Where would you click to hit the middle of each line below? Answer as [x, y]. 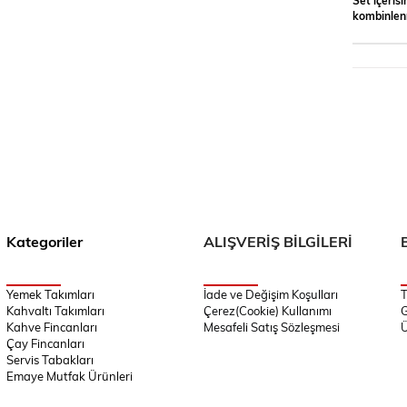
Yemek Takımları [50, 295]
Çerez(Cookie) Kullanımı [267, 311]
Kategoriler [44, 242]
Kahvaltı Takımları [55, 311]
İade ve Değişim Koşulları [270, 295]
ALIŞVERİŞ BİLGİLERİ [278, 242]
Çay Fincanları [45, 344]
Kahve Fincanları [51, 328]
